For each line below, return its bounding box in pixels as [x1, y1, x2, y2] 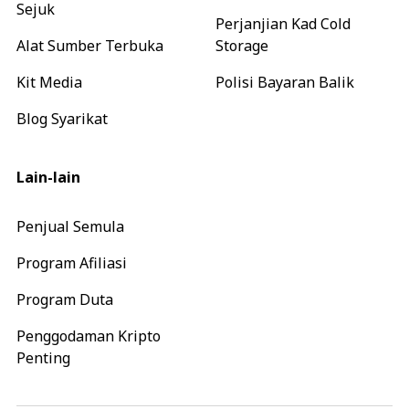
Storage [215, 36, 268, 57]
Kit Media [16, 72, 82, 93]
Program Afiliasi [16, 253, 127, 274]
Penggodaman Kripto [16, 326, 161, 347]
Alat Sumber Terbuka [16, 36, 163, 57]
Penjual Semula [16, 216, 124, 237]
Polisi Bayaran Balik [215, 72, 354, 93]
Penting [16, 348, 70, 369]
